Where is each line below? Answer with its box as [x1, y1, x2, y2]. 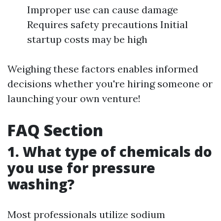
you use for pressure [7, 158, 155, 177]
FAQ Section [7, 119, 103, 141]
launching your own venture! [7, 92, 141, 105]
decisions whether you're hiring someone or [7, 77, 213, 90]
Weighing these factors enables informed [7, 63, 198, 75]
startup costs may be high [27, 33, 147, 45]
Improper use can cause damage [27, 3, 178, 16]
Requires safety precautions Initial [27, 18, 188, 31]
